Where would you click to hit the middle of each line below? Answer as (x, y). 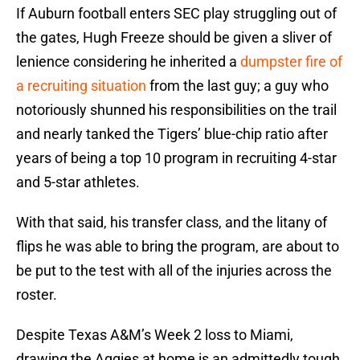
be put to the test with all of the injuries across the (174, 271)
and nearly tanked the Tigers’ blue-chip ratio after (172, 134)
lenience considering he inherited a (128, 62)
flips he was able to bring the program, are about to (178, 247)
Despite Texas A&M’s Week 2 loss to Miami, (155, 335)
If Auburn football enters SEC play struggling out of (176, 14)
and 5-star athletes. (78, 182)
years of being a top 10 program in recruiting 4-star (176, 158)
